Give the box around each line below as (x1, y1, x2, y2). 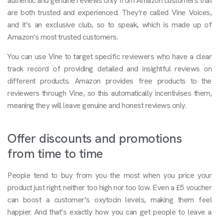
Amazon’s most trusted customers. (7, 32, 118, 43)
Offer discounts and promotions (7, 130, 182, 147)
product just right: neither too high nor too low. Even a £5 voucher (7, 182, 212, 193)
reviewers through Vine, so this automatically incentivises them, (7, 88, 212, 98)
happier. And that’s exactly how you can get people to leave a (7, 206, 212, 217)
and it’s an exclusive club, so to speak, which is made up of (7, 20, 212, 30)
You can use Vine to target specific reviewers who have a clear (7, 51, 212, 62)
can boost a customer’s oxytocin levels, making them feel (7, 194, 212, 205)
